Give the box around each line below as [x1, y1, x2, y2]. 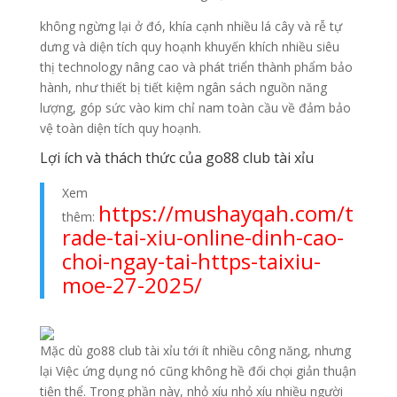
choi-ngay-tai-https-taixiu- [61, 246, 321, 276]
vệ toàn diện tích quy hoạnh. [39, 120, 201, 137]
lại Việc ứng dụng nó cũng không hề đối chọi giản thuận [39, 362, 356, 380]
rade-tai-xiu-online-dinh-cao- [61, 222, 344, 253]
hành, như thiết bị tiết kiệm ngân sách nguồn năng [39, 79, 327, 97]
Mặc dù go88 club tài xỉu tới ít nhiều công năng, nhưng [39, 342, 351, 360]
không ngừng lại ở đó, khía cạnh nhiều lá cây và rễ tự [39, 18, 342, 35]
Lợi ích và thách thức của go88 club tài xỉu [39, 148, 314, 168]
